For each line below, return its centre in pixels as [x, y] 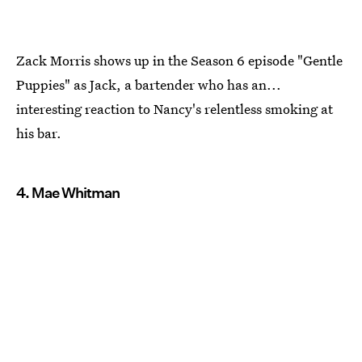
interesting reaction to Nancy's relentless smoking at [175, 108]
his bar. [39, 133]
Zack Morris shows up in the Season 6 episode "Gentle [179, 60]
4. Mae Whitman [68, 192]
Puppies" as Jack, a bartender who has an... [149, 84]
